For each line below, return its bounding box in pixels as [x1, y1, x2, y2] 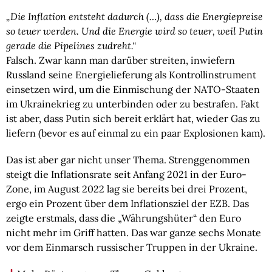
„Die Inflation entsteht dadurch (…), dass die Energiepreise [6, 10, 263, 22]
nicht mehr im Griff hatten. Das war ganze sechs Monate [6, 226, 261, 239]
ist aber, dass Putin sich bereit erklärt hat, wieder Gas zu [6, 112, 260, 124]
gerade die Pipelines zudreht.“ [6, 39, 136, 52]
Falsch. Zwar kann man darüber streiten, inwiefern [6, 53, 235, 66]
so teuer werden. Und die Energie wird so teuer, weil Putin [6, 24, 263, 37]
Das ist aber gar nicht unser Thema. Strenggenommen [6, 153, 250, 166]
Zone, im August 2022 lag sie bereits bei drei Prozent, [6, 182, 247, 195]
